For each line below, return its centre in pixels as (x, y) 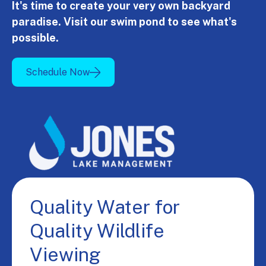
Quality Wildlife (97, 231)
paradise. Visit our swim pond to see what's (124, 22)
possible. (35, 38)
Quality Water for (105, 207)
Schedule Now (58, 72)
